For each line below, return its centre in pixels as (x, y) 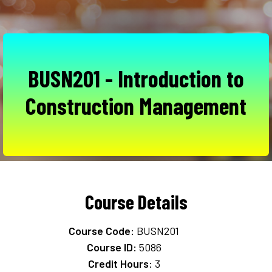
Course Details (136, 202)
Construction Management (136, 106)
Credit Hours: (120, 264)
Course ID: (111, 247)
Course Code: (101, 231)
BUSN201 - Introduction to (136, 79)
